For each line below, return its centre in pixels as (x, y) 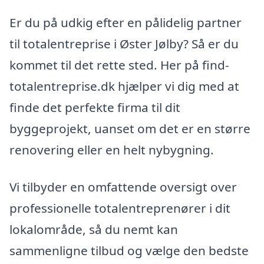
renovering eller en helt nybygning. (112, 149)
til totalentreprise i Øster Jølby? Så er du (124, 43)
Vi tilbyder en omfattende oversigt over (123, 187)
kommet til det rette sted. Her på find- (119, 65)
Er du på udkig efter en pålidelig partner (126, 22)
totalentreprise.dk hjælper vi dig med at (124, 86)
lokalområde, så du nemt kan (94, 230)
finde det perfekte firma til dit (95, 107)
